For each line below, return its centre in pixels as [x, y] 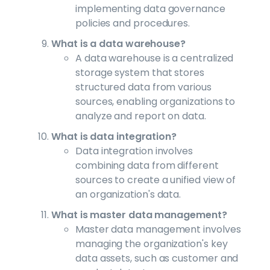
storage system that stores [140, 72]
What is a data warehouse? [118, 43]
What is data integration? [114, 136]
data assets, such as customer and [157, 258]
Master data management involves [158, 229]
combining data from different [147, 165]
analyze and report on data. [141, 116]
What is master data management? [139, 215]
